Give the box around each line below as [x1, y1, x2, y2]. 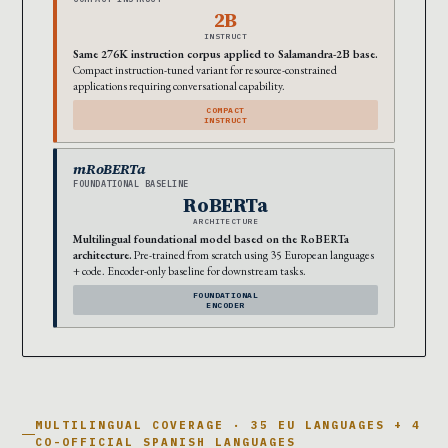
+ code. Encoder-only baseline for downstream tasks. [73, 263, 306, 279]
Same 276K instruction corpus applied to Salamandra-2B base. [73, 46, 378, 62]
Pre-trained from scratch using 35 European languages [132, 247, 374, 263]
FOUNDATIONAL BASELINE [73, 178, 189, 190]
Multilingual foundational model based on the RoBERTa [73, 231, 349, 247]
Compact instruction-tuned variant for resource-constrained [73, 62, 337, 78]
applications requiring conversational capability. [73, 78, 285, 94]
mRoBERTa [73, 159, 146, 180]
